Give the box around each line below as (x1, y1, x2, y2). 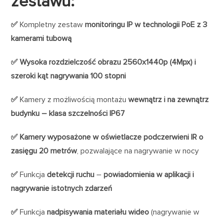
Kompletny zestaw (20, 19, 85, 30)
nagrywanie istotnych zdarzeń (11, 183, 112, 193)
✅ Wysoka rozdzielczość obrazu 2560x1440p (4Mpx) (11, 57, 193, 67)
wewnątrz (128, 94, 162, 105)
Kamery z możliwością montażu (20, 94, 129, 105)
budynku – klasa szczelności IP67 (11, 108, 125, 118)
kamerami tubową (11, 33, 72, 43)
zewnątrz (177, 94, 209, 105)
